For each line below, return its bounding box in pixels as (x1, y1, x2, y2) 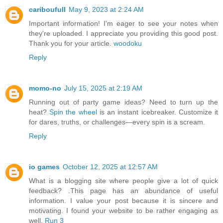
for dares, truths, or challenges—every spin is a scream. (29, 118, 205, 126)
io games (29, 163, 60, 171)
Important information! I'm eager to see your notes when (29, 19, 218, 28)
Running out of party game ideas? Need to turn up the (29, 98, 218, 107)
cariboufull (29, 5, 66, 14)
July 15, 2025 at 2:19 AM (64, 84, 142, 93)
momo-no (29, 84, 61, 93)
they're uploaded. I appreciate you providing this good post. (29, 29, 218, 38)
